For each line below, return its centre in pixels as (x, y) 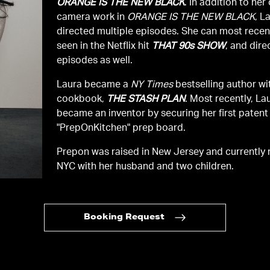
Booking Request (124, 218)
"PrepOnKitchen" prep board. (121, 129)
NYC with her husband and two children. (146, 167)
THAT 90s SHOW (189, 47)
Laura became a (94, 85)
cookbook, (82, 100)
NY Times (152, 85)
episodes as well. (95, 61)
